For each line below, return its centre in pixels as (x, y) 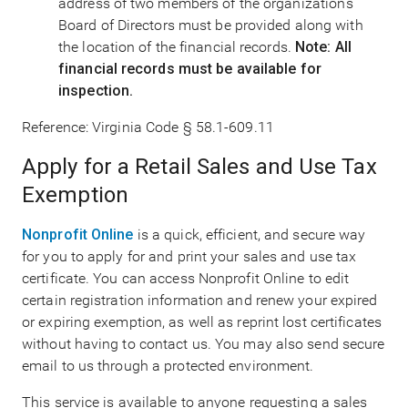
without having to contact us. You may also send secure (204, 344)
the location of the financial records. (177, 47)
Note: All (323, 47)
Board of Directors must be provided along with (211, 25)
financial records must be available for (190, 69)
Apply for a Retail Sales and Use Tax (199, 167)
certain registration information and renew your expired (200, 301)
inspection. (96, 91)
